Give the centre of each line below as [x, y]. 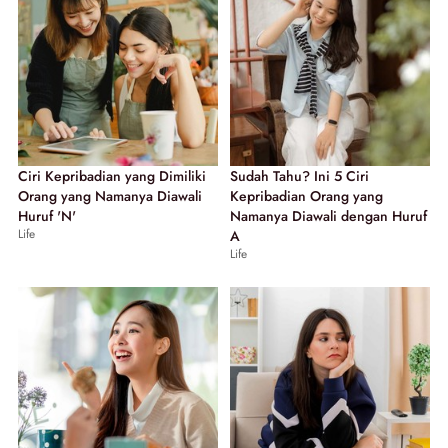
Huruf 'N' [47, 215]
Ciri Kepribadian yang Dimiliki [112, 175]
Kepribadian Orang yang [306, 195]
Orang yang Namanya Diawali [110, 195]
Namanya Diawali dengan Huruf [328, 215]
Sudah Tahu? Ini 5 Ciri [299, 175]
